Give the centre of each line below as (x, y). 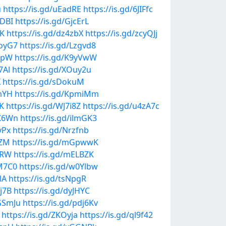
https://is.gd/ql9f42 (116, 215)
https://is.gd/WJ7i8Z (43, 106)
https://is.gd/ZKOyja (40, 215)
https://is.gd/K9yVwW (56, 58)
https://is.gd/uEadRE (42, 9)
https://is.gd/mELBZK (54, 154)
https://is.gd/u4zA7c (121, 106)
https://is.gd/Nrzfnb (51, 130)
